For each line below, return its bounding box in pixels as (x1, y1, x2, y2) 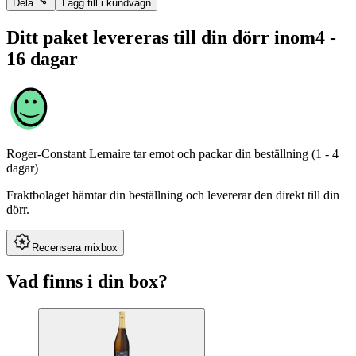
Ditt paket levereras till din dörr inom (6, 26, 315, 48)
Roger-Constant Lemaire (6, 146, 130, 161)
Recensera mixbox (32, 241, 118, 253)
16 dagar (6, 48, 78, 69)
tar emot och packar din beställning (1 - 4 (133, 146, 339, 161)
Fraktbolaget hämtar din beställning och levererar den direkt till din (6, 188, 339, 202)
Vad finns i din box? (6, 271, 168, 292)
